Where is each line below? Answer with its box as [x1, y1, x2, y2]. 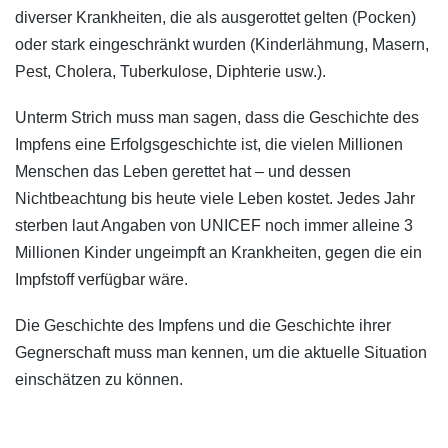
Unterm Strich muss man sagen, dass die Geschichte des [15, 108, 419, 126]
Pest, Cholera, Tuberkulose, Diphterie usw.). [15, 62, 326, 80]
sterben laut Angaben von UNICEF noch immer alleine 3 [15, 216, 413, 234]
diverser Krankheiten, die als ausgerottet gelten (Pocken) [15, 8, 416, 26]
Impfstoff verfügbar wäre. [15, 270, 188, 288]
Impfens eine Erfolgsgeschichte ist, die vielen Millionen [15, 135, 403, 153]
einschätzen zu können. [15, 370, 183, 388]
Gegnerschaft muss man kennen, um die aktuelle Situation [15, 343, 427, 361]
